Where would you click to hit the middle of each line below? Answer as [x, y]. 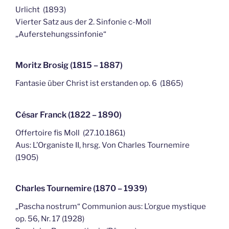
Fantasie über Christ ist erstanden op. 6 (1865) [99, 83]
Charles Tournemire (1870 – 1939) [97, 188]
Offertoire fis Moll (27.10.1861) [70, 133]
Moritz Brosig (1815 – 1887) [69, 65]
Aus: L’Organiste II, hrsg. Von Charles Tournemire [102, 145]
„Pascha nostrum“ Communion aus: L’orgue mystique [111, 207]
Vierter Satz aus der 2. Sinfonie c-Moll [83, 22]
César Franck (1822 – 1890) [68, 114]
